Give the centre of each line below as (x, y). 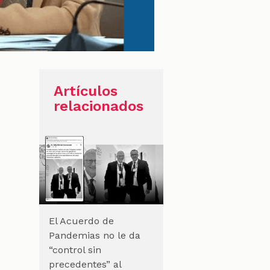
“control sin (75, 250)
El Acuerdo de (81, 221)
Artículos (85, 91)
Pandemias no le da (94, 235)
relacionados (99, 106)
